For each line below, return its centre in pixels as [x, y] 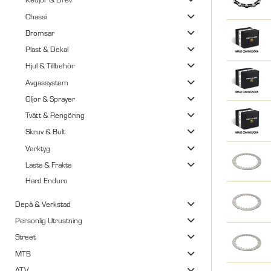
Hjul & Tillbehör [50, 66]
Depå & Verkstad [43, 204]
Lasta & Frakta [48, 164]
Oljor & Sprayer [50, 98]
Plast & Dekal [47, 49]
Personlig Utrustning [49, 220]
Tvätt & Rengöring [55, 115]
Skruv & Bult [45, 132]
